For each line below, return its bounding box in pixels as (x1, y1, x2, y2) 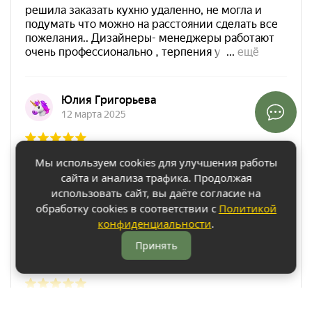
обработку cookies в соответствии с (36, 201, 219, 215)
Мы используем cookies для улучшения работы (35, 155, 277, 169)
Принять (135, 239, 177, 252)
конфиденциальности (97, 217, 212, 231)
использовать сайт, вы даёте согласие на (51, 186, 261, 200)
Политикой (219, 201, 276, 215)
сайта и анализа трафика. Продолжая (61, 171, 251, 185)
